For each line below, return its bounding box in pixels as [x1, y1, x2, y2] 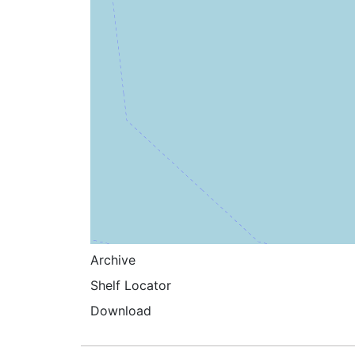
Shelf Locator [90, 277, 171, 293]
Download [90, 302, 151, 319]
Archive [90, 251, 136, 268]
